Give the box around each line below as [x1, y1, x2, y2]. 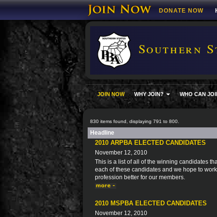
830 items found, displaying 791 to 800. [90, 119, 179, 124]
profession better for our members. [95, 174, 185, 181]
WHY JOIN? [134, 91, 165, 97]
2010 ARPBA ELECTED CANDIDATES [95, 139, 206, 146]
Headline [90, 129, 114, 136]
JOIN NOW [97, 91, 124, 97]
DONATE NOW [159, 7, 203, 14]
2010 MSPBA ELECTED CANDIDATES [95, 200, 207, 207]
